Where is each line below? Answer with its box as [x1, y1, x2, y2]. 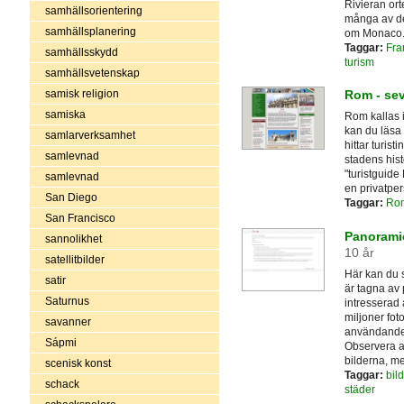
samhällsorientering [44, 4, 142, 17]
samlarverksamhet [44, 128, 135, 142]
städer [344, 382, 375, 396]
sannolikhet [44, 232, 102, 245]
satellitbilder [44, 252, 105, 266]
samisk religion [44, 87, 119, 100]
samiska [44, 107, 86, 121]
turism [344, 56, 374, 69]
